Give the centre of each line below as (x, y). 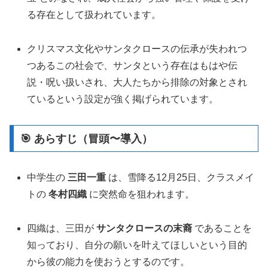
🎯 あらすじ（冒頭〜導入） (86, 138)
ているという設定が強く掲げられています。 (123, 99)
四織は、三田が (62, 229)
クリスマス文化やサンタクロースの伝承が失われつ (137, 48)
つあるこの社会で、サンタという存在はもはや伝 (133, 65)
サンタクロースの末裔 (144, 229)
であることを (222, 229)
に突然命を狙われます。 (141, 194)
